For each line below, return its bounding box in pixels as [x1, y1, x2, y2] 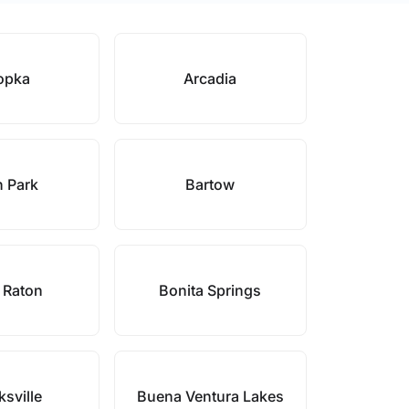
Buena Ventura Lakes [136, 387, 284, 405]
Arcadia [184, 69, 237, 88]
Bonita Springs [159, 281, 262, 299]
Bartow [185, 175, 236, 194]
